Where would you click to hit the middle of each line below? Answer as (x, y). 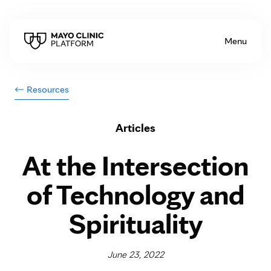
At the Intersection (135, 165)
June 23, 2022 (135, 254)
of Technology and (135, 194)
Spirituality (135, 223)
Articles (135, 128)
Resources (48, 89)
